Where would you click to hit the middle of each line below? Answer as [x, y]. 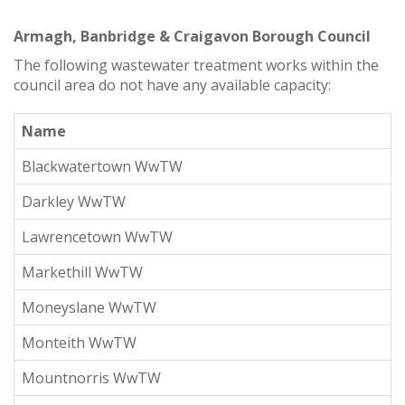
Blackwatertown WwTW [102, 166]
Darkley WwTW [74, 201]
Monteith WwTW [79, 342]
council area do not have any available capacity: [172, 85]
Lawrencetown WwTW [97, 236]
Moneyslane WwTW [89, 307]
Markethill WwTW [82, 272]
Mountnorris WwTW [91, 377]
